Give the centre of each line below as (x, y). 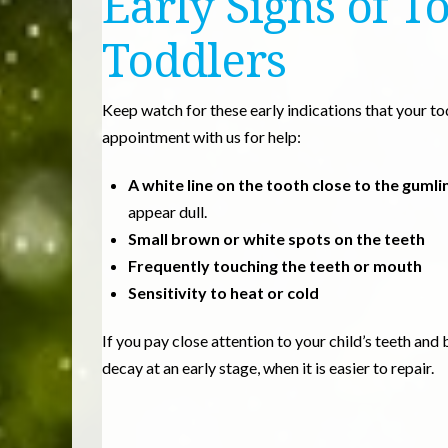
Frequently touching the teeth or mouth (275, 265)
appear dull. (168, 211)
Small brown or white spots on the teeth (277, 238)
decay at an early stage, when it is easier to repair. (268, 367)
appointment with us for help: (201, 136)
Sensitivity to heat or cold (224, 292)
